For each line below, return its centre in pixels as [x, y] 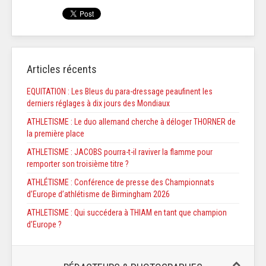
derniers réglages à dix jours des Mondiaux [98, 103]
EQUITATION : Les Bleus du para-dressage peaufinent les [120, 91]
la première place [56, 133]
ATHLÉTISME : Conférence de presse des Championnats [121, 182]
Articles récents [62, 69]
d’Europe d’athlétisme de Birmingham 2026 [98, 194]
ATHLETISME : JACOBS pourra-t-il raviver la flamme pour [120, 152]
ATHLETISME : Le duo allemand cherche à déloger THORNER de [131, 121]
